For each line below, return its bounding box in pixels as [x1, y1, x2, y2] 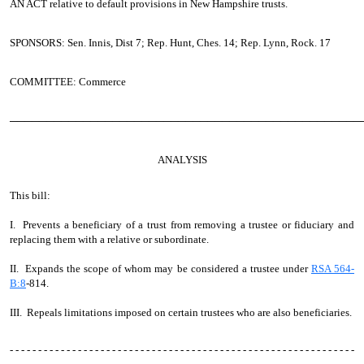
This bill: [10, 189, 50, 201]
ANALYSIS [157, 154, 207, 166]
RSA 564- [310, 262, 355, 275]
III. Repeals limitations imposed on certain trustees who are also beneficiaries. [10, 306, 352, 318]
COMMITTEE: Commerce [10, 76, 126, 88]
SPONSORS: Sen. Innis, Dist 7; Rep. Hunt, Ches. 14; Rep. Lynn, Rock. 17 [10, 37, 331, 49]
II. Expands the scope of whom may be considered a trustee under [10, 262, 311, 275]
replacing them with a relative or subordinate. [10, 233, 209, 245]
